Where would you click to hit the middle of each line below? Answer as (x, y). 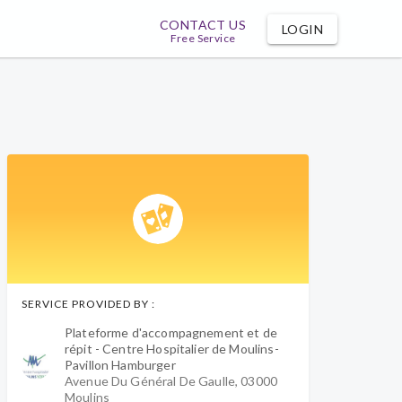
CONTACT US (203, 25)
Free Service (203, 38)
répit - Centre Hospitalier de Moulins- (172, 349)
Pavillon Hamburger (120, 365)
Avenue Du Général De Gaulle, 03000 (171, 381)
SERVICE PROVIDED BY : (88, 304)
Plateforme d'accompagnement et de (171, 332)
